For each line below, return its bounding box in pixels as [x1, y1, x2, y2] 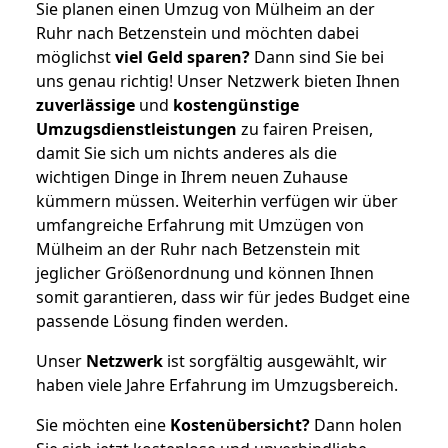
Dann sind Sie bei [250, 45, 384, 68]
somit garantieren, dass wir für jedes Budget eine [36, 285, 410, 308]
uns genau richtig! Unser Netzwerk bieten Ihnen [36, 69, 400, 92]
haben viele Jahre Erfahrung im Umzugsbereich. [36, 373, 398, 396]
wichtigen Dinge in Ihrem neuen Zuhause [36, 165, 348, 188]
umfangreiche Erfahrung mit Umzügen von [36, 213, 364, 236]
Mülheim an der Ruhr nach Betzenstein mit [36, 237, 360, 260]
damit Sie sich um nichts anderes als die [36, 141, 337, 164]
